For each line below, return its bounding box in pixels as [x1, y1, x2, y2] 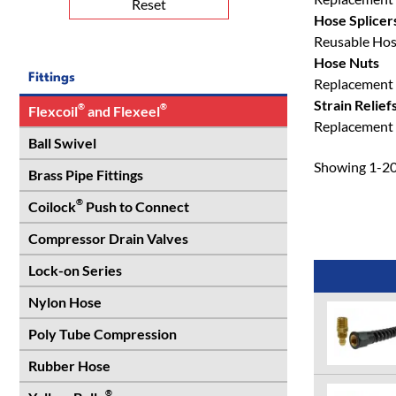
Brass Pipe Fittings [28, 166, 143, 183]
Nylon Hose [28, 293, 102, 310]
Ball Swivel [28, 134, 96, 151]
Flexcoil [28, 103, 78, 119]
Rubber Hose [28, 357, 110, 374]
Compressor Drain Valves [28, 230, 188, 247]
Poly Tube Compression [28, 325, 177, 342]
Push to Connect [83, 198, 189, 215]
